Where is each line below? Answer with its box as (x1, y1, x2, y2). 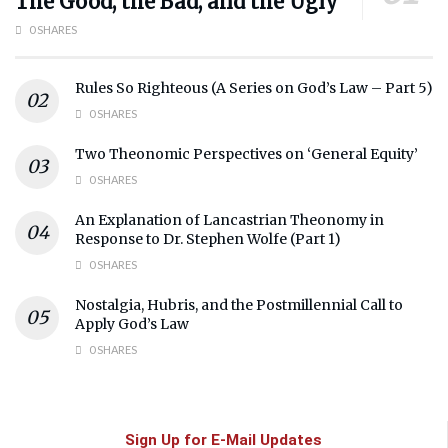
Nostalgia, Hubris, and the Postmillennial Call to (75, 296, 403, 315)
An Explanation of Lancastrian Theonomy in (75, 211, 384, 230)
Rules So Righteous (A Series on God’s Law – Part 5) (75, 79, 433, 98)
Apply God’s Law (75, 315, 189, 334)
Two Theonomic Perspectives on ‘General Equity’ (75, 145, 418, 164)
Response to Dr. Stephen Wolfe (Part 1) (75, 230, 341, 249)
